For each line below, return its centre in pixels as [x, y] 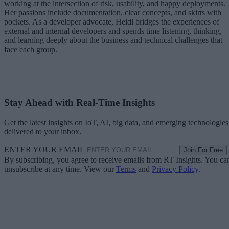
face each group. [31, 49]
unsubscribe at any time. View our [60, 169]
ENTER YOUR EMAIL [44, 150]
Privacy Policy [175, 169]
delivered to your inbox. [43, 132]
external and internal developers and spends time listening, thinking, [113, 31]
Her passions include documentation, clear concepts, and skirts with [113, 12]
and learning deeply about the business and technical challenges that [113, 40]
